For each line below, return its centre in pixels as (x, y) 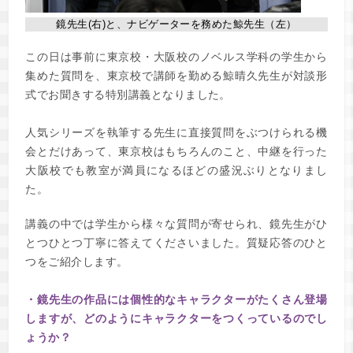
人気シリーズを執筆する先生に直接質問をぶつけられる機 (176, 132)
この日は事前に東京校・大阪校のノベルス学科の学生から (176, 57)
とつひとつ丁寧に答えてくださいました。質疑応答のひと (176, 243)
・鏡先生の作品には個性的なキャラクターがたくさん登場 (176, 299)
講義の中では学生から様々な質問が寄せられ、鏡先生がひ (176, 224)
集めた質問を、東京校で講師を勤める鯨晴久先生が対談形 (176, 76)
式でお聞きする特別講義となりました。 (128, 95)
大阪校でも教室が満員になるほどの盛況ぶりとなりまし (176, 170)
